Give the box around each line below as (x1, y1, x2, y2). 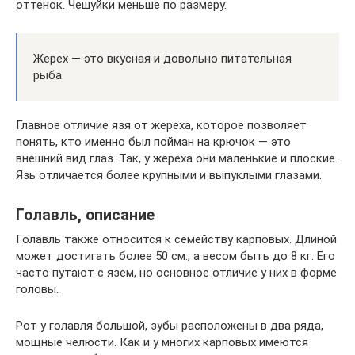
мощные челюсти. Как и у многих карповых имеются (16, 334, 308, 349)
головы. (16, 281, 59, 296)
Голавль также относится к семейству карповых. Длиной (16, 231, 337, 246)
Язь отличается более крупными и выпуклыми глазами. (16, 167, 322, 182)
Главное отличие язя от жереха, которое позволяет (16, 117, 307, 132)
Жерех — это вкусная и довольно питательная (33, 51, 292, 66)
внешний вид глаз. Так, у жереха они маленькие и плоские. (16, 151, 338, 166)
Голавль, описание (16, 205, 155, 224)
